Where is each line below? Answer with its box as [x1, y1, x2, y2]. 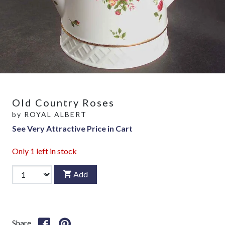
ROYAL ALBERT [24, 109, 87, 119]
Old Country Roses [12, 96, 115, 108]
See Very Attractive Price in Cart [12, 123, 133, 133]
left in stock [35, 146, 77, 156]
